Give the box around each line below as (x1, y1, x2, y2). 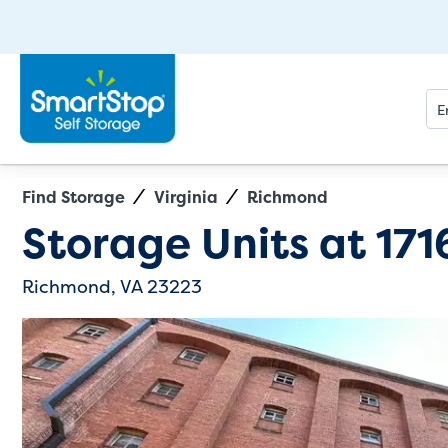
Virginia (154, 186, 218, 208)
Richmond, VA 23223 (22, 274, 202, 299)
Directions (225, 205, 299, 226)
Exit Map (72, 205, 139, 227)
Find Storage (22, 186, 125, 208)
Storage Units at (22, 214, 376, 271)
